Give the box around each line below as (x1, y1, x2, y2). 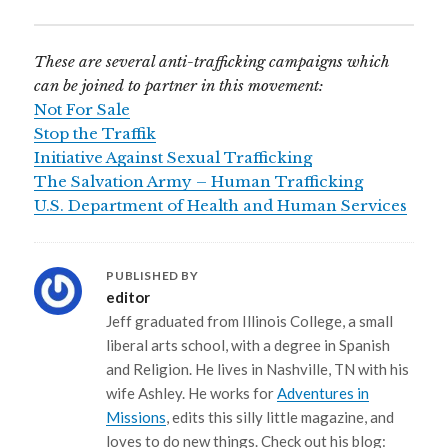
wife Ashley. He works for (106, 384, 278, 403)
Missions (106, 408, 167, 427)
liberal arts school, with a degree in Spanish (106, 336, 391, 355)
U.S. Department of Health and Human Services (34, 196, 408, 216)
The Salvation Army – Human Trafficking (34, 172, 364, 192)
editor (106, 288, 151, 307)
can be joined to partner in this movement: (34, 76, 325, 96)
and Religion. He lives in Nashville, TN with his (106, 360, 410, 379)
